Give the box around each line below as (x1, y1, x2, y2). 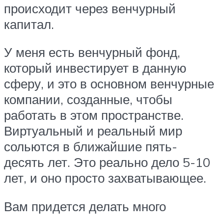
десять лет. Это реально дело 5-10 (4, 154, 210, 170)
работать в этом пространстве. (4, 107, 184, 123)
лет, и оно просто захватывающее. (4, 170, 206, 186)
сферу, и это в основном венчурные (4, 76, 214, 92)
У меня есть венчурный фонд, (4, 44, 180, 60)
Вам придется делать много (4, 198, 166, 214)
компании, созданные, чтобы (4, 91, 172, 108)
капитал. (4, 16, 54, 32)
